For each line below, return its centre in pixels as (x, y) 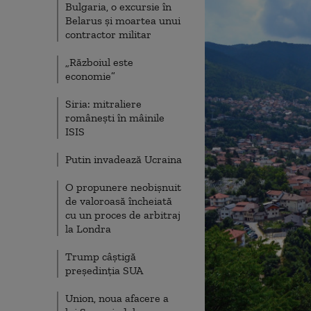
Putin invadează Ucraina (124, 159)
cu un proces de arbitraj (123, 215)
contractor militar (108, 34)
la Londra (88, 229)
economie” (90, 76)
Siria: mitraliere (103, 104)
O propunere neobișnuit (123, 187)
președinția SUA (104, 270)
